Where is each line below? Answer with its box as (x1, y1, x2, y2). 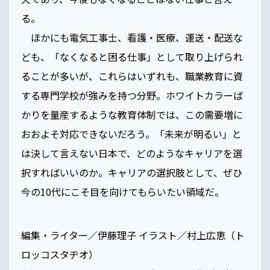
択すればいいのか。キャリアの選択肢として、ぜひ (21, 165, 242, 180)
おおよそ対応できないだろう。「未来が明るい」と (21, 127, 242, 142)
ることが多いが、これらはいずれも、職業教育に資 (21, 69, 243, 84)
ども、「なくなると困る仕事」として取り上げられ (21, 49, 243, 64)
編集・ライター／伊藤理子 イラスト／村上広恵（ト (21, 228, 245, 243)
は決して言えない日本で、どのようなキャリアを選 (21, 146, 242, 161)
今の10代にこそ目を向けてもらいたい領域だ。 (21, 184, 224, 199)
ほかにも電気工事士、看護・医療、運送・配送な (21, 30, 243, 45)
